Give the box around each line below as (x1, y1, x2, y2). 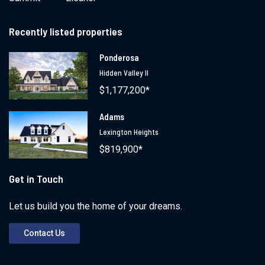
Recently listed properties (9, 24, 122, 38)
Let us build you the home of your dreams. (9, 200, 182, 212)
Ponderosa (99, 51, 140, 63)
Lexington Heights (99, 127, 159, 137)
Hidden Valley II (99, 67, 149, 77)
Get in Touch (9, 172, 63, 185)
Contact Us (24, 228, 65, 238)
